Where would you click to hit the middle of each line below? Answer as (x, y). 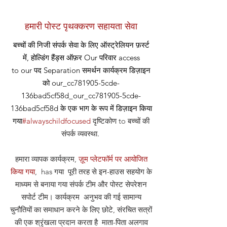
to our (23, 70)
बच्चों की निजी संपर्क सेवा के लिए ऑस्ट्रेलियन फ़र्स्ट (81, 45)
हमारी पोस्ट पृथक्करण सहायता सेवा (81, 26)
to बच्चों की (133, 121)
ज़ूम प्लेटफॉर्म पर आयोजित (113, 159)
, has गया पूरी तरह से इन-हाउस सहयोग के (93, 172)
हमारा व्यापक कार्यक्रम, (47, 159)
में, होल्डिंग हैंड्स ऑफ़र (53, 58)
